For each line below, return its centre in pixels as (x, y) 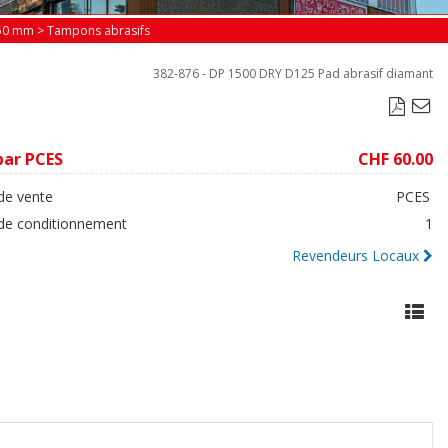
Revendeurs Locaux (355, 255)
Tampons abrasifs (98, 30)
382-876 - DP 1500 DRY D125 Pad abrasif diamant (293, 73)
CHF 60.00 (395, 158)
